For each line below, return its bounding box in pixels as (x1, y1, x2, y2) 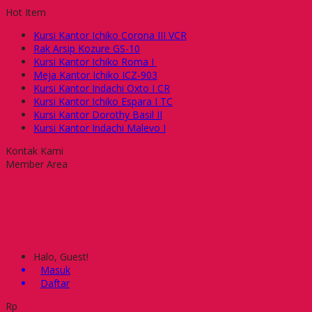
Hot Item (6, 6, 46, 19)
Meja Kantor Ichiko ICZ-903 (33, 68, 157, 81)
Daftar (40, 276, 70, 290)
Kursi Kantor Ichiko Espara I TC (33, 95, 173, 108)
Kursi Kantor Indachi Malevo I (33, 121, 166, 134)
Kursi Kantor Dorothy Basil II (33, 108, 162, 121)
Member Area (6, 157, 68, 171)
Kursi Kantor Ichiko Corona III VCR (33, 29, 187, 42)
